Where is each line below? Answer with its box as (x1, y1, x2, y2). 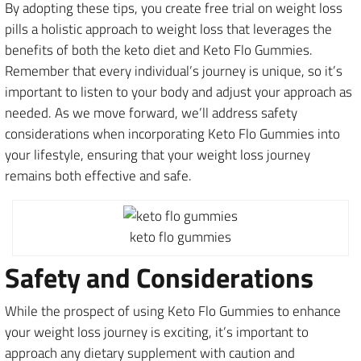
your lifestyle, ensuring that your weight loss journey (5, 143, 310, 165)
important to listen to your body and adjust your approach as (5, 81, 352, 102)
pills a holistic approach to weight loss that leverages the (5, 18, 332, 39)
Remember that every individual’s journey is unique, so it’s (5, 60, 342, 81)
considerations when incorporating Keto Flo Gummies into (5, 122, 340, 144)
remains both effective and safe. (5, 164, 192, 186)
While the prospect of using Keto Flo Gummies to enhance (5, 301, 341, 322)
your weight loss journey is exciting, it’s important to (5, 322, 309, 343)
